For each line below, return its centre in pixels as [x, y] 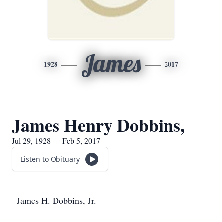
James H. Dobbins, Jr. [56, 200]
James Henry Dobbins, [98, 125]
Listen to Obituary [50, 159]
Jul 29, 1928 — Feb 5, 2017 [56, 140]
